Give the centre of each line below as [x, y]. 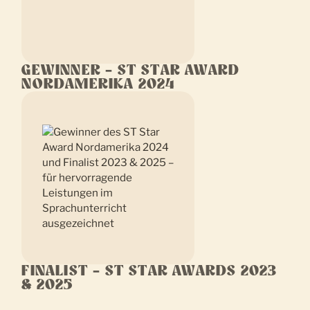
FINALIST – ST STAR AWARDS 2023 [149, 272]
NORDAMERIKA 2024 [99, 85]
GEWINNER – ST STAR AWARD [131, 71]
